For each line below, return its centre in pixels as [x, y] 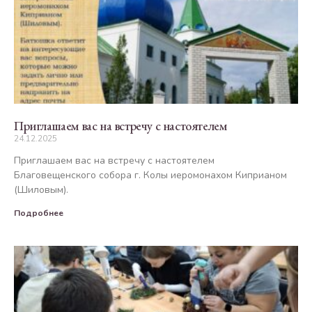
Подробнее [39, 213]
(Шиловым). [41, 189]
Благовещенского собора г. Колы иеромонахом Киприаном [150, 175]
